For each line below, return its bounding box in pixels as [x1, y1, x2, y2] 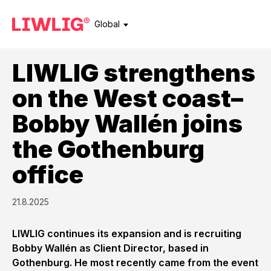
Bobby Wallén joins [12, 109, 243, 139]
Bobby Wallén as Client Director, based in [12, 242, 209, 254]
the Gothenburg [12, 134, 204, 164]
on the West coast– [12, 83, 243, 113]
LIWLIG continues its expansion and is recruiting [12, 227, 241, 240]
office [12, 160, 83, 189]
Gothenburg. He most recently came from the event [12, 256, 258, 269]
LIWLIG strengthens [12, 58, 255, 88]
